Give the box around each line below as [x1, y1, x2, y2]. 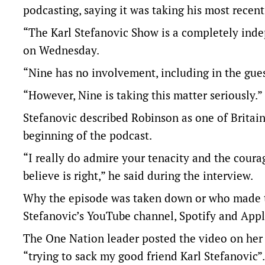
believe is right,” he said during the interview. [23, 168, 253, 183]
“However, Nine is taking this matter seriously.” [23, 88, 263, 102]
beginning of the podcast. [23, 128, 154, 143]
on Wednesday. [23, 43, 99, 57]
